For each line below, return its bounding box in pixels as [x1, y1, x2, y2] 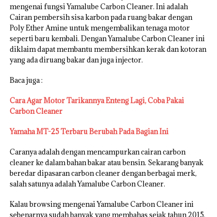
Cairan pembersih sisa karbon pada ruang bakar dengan [10, 13, 192, 22]
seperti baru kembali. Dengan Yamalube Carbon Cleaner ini [10, 34, 205, 44]
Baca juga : [10, 76, 43, 85]
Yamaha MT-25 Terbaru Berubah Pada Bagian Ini [10, 127, 169, 137]
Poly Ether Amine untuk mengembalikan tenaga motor [10, 23, 190, 33]
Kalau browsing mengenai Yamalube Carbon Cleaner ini [10, 200, 194, 209]
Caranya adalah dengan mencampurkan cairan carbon [10, 147, 186, 157]
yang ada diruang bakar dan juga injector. [10, 55, 143, 65]
